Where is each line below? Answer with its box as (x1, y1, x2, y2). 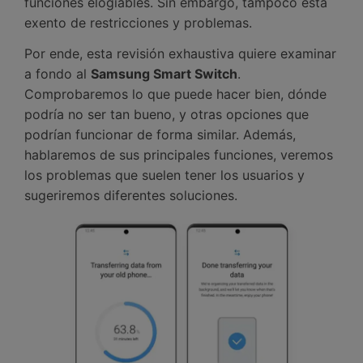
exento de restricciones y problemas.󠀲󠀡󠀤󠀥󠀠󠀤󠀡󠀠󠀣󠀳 (24, 14, 252, 31)
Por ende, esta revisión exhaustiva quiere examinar (24, 45, 336, 62)
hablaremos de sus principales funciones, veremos (24, 146, 333, 163)
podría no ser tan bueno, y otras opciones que (24, 105, 309, 122)
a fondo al (24, 65, 87, 82)
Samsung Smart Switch (91, 65, 237, 82)
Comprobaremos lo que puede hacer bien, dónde (24, 85, 327, 102)
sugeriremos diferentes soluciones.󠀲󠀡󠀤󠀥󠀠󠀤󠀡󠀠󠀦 (24, 186, 237, 203)
